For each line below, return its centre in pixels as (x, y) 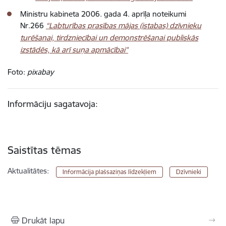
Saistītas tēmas (44, 150)
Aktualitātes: (28, 171)
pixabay (40, 72)
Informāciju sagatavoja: (53, 104)
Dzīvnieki (188, 172)
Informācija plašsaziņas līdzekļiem (110, 172)
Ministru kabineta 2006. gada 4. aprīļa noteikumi (103, 14)
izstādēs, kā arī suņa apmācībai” (74, 50)
